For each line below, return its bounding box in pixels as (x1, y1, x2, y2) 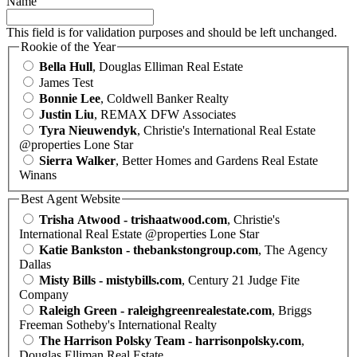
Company (19, 288, 69, 301)
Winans (19, 168, 57, 182)
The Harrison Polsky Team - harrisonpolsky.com (39, 334, 301, 347)
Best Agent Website (21, 192, 120, 206)
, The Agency (258, 243, 328, 257)
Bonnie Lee (39, 92, 100, 106)
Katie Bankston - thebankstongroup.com (39, 243, 258, 257)
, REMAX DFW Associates (94, 108, 236, 122)
